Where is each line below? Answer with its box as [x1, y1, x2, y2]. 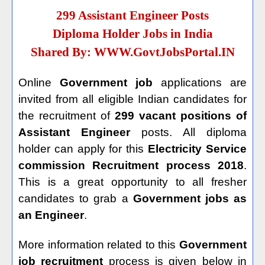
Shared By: [30, 45, 94, 59]
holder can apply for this [18, 143, 148, 155]
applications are [153, 76, 247, 89]
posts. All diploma [141, 126, 247, 138]
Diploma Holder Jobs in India [52, 27, 213, 41]
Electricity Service [148, 143, 247, 155]
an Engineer [18, 209, 84, 221]
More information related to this [18, 238, 179, 251]
